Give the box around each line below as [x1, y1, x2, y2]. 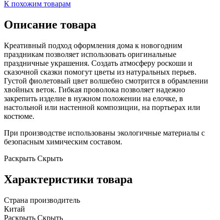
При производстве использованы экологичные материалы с [4, 129, 205, 137]
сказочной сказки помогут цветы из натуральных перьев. [4, 68, 196, 77]
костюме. [4, 112, 34, 121]
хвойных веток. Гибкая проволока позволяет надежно [4, 85, 185, 94]
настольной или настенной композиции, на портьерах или [4, 103, 200, 112]
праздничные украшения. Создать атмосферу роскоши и [4, 59, 192, 68]
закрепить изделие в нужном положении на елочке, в [4, 94, 183, 103]
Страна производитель [4, 195, 80, 204]
